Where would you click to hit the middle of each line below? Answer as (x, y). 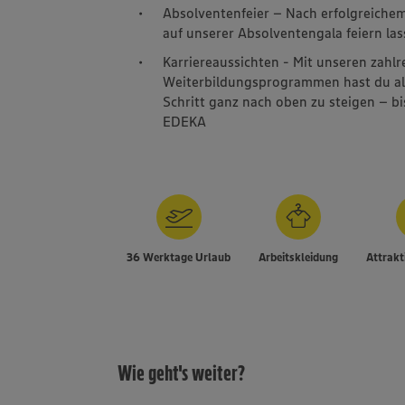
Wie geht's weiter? (182, 372)
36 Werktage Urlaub (179, 256)
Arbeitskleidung (299, 256)
